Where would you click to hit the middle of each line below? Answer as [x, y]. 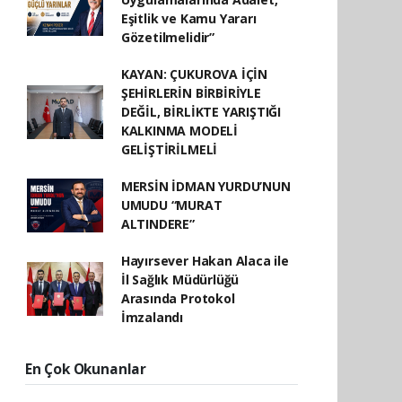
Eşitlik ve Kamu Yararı [188, 18]
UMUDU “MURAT [171, 205]
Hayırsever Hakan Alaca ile [205, 261]
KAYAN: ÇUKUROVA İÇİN [194, 74]
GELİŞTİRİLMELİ [169, 149]
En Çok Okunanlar [86, 369]
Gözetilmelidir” [167, 37]
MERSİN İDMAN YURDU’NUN [205, 186]
